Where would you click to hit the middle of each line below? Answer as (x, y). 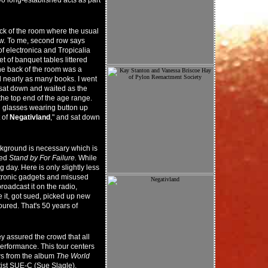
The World (73, 256)
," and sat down (75, 117)
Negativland (30, 117)
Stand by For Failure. (43, 158)
